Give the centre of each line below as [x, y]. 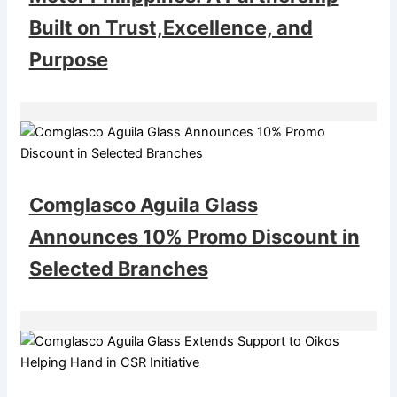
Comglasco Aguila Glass [143, 204]
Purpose [68, 59]
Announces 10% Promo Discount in [194, 236]
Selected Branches [118, 268]
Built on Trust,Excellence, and [171, 27]
